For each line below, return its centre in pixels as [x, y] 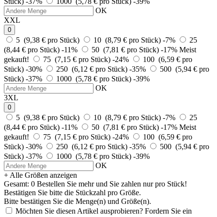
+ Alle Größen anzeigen [40, 175]
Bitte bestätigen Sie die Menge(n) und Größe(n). [77, 201]
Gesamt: [16, 184]
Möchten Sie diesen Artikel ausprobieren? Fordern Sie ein [104, 211]
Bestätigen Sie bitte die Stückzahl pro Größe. [72, 192]
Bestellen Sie [58, 184]
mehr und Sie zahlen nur [117, 184]
